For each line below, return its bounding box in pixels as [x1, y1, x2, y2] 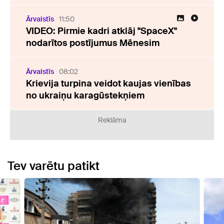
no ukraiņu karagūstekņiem [26, 89, 144, 101]
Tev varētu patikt [7, 157, 99, 173]
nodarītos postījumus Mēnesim [26, 36, 159, 49]
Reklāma [97, 115, 126, 124]
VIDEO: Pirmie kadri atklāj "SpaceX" [26, 24, 177, 37]
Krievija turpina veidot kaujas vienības [26, 77, 191, 89]
